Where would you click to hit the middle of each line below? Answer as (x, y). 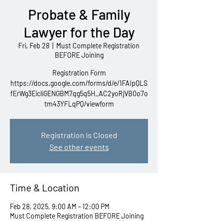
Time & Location (45, 187)
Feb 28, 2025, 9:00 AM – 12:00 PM (60, 206)
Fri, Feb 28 (34, 46)
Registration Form (79, 73)
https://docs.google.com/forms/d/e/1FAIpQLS (79, 83)
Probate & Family (79, 14)
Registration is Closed (79, 135)
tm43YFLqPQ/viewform (79, 104)
